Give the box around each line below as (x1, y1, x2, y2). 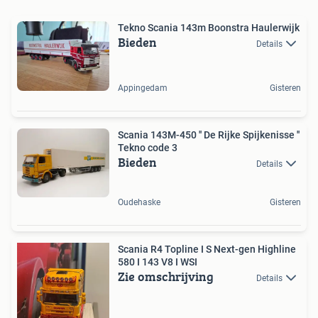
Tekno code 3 (118, 141, 177, 153)
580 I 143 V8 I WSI (118, 256, 197, 268)
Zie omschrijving (118, 266, 214, 286)
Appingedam (118, 82, 168, 93)
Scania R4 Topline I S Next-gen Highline (118, 243, 296, 255)
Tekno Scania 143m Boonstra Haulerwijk (118, 21, 300, 33)
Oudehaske (118, 197, 160, 207)
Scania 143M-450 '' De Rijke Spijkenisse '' (118, 128, 199, 141)
